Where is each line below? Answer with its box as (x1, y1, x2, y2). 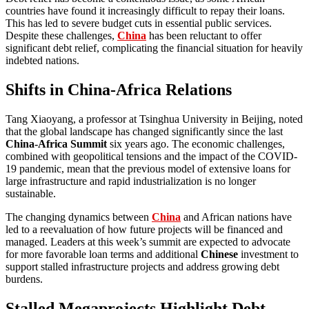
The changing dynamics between (6, 211, 152, 223)
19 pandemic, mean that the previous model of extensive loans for (6, 163, 290, 175)
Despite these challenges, (6, 30, 117, 42)
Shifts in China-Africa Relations (6, 81, 232, 99)
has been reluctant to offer (146, 30, 261, 42)
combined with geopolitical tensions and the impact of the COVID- (6, 150, 297, 163)
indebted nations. (6, 54, 79, 67)
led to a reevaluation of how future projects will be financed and (6, 223, 283, 236)
